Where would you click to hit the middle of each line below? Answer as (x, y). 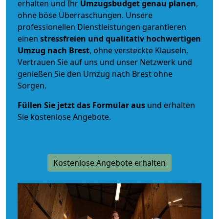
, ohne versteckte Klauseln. (139, 50)
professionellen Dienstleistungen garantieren (102, 27)
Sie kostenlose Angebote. (64, 117)
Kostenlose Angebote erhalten (109, 163)
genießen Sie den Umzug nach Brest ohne (95, 74)
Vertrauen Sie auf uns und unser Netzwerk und (105, 62)
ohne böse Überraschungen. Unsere (85, 15)
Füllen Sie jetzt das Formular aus (81, 105)
